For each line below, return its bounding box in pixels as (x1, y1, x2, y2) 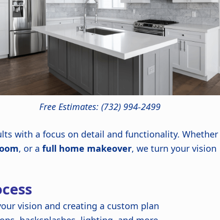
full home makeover (42, 142, 132, 154)
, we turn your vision (132, 142, 217, 154)
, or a (19, 142, 43, 154)
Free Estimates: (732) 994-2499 (39, 101, 161, 113)
